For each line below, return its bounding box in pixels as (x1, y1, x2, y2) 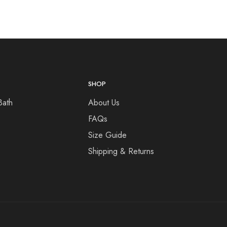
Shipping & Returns (88, 145, 154, 157)
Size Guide (88, 129, 127, 141)
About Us (88, 97, 120, 108)
